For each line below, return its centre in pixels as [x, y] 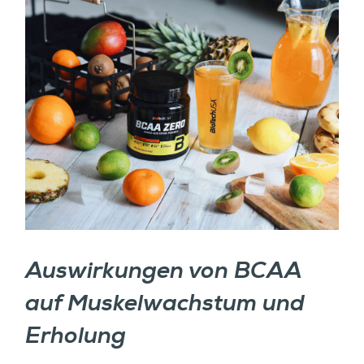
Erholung [76, 337]
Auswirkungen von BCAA [163, 272]
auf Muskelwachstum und [165, 304]
